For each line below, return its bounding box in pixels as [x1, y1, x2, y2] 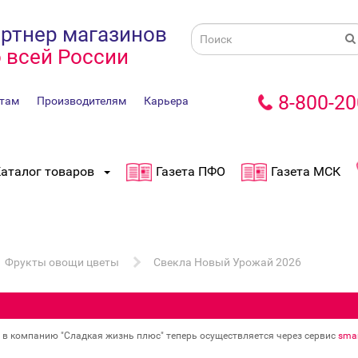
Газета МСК [271, 164, 340, 180]
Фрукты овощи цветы [5, 256, 119, 268]
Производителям [37, 94, 126, 107]
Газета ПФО [156, 164, 225, 180]
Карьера [144, 94, 189, 107]
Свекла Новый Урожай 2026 [153, 256, 301, 268]
